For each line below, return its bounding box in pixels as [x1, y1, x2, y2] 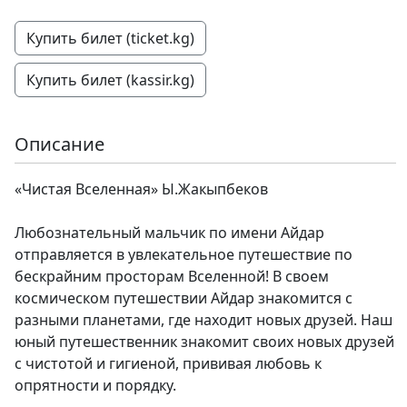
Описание [15, 132, 104, 157]
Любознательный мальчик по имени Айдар [15, 223, 324, 243]
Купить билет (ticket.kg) [26, 28, 194, 49]
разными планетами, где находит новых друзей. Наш [15, 310, 392, 331]
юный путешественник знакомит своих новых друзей [15, 332, 394, 352]
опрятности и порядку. [15, 375, 176, 396]
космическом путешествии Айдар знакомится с [15, 288, 352, 309]
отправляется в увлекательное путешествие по [15, 244, 352, 265]
